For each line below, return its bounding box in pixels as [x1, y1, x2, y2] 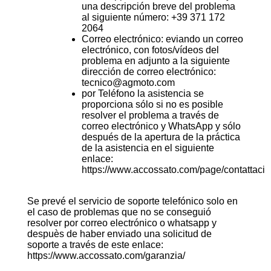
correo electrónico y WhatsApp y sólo [81, 121, 241, 131]
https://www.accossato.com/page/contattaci [81, 165, 265, 175]
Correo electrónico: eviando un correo [81, 34, 243, 44]
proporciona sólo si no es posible [81, 99, 223, 109]
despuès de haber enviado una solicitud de [27, 229, 212, 239]
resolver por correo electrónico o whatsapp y [27, 218, 217, 228]
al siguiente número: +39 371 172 [81, 12, 225, 22]
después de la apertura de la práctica [81, 132, 240, 142]
